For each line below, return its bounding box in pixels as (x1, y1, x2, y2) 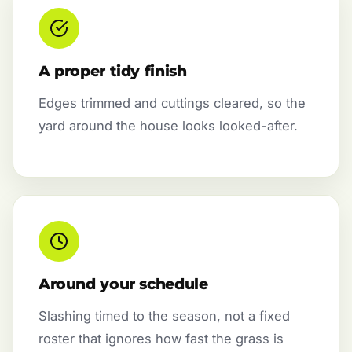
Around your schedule (38, 275, 208, 294)
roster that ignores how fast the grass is (38, 331, 284, 347)
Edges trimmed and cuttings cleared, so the (38, 94, 306, 111)
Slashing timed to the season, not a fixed (38, 308, 290, 324)
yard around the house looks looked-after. (38, 117, 298, 134)
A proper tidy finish (38, 61, 187, 80)
